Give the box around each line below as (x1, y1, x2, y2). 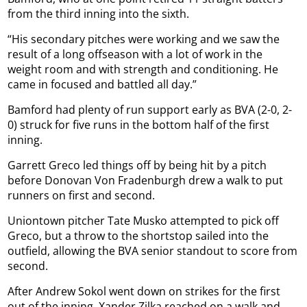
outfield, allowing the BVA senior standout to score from (8, 243, 298, 259)
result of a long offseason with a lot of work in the (8, 47, 263, 62)
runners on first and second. (8, 188, 156, 204)
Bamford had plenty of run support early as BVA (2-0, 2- (8, 102, 293, 118)
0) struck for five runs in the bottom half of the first (8, 117, 270, 133)
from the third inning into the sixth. (8, 6, 190, 22)
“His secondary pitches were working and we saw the (8, 32, 280, 47)
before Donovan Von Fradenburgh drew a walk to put (8, 173, 284, 188)
